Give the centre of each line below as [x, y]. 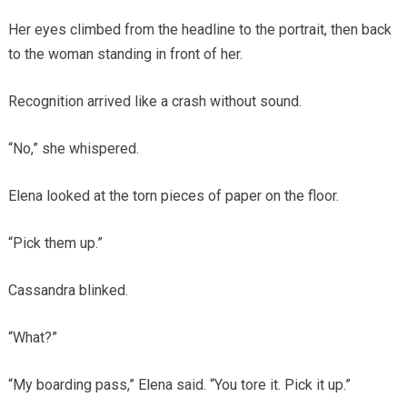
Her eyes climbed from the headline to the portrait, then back [199, 30]
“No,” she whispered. [73, 149]
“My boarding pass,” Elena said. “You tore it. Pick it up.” [179, 385]
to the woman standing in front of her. [125, 55]
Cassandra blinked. [68, 291]
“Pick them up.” [55, 243]
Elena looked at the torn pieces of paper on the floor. [173, 196]
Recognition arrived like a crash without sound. [154, 102]
